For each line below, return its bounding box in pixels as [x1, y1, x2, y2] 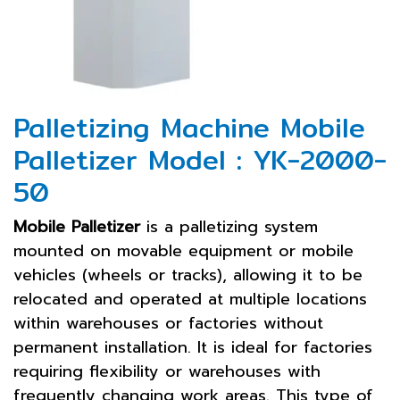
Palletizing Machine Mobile [13, 106, 365, 149]
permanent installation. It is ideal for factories [13, 335, 372, 360]
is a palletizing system [140, 214, 318, 239]
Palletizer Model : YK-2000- [13, 138, 387, 181]
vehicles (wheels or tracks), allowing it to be [13, 262, 362, 287]
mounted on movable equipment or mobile [13, 238, 354, 263]
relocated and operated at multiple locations [13, 287, 367, 312]
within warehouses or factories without [13, 311, 323, 336]
